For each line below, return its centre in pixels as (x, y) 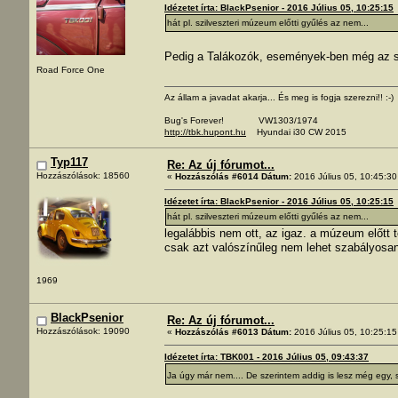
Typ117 (69, 162)
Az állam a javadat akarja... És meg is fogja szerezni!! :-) (279, 97)
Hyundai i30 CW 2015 (296, 131)
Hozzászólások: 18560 (83, 176)
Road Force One (71, 70)
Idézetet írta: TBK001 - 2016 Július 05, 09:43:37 (267, 356)
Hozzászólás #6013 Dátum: (233, 331)
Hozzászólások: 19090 (83, 331)
